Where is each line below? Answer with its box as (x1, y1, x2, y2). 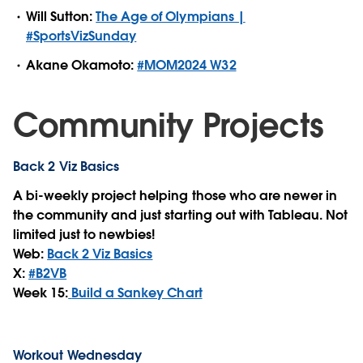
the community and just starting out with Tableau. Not (13, 206, 348, 224)
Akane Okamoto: (26, 56, 138, 74)
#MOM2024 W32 (137, 56, 237, 74)
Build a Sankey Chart (71, 284, 203, 301)
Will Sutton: (26, 8, 96, 26)
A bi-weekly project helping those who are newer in (13, 186, 337, 204)
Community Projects (13, 104, 324, 147)
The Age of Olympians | (96, 8, 246, 26)
